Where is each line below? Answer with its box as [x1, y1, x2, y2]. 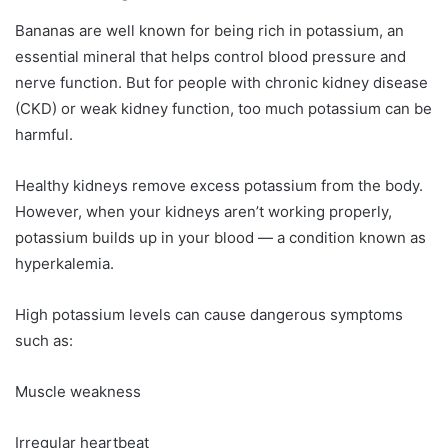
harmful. [15, 124, 73, 144]
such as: [15, 330, 73, 350]
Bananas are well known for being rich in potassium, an [15, 20, 404, 40]
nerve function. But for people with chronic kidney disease [15, 72, 428, 92]
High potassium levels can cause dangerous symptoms [15, 304, 403, 324]
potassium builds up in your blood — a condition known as [15, 227, 426, 247]
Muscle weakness [15, 381, 141, 401]
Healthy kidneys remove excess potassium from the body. [15, 175, 423, 195]
